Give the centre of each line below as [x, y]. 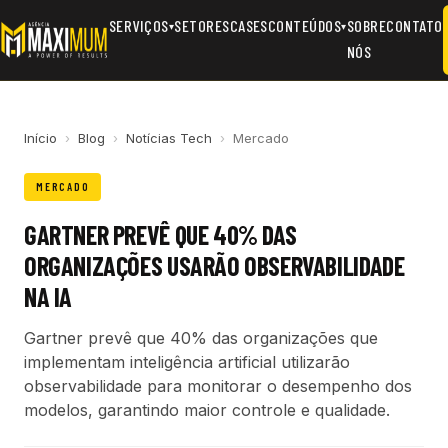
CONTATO [414, 25]
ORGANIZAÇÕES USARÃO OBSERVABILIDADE [214, 265]
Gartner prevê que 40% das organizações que [201, 338]
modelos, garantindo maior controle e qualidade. [207, 410]
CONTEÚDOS [304, 25]
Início [40, 138]
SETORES [202, 25]
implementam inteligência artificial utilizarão [187, 362]
